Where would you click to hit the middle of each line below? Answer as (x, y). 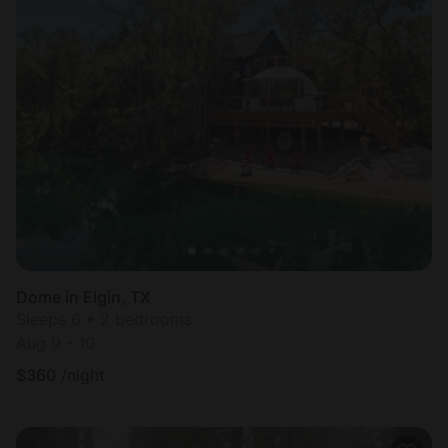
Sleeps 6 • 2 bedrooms (104, 319)
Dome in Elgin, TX (83, 297)
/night (83, 375)
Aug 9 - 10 (55, 343)
